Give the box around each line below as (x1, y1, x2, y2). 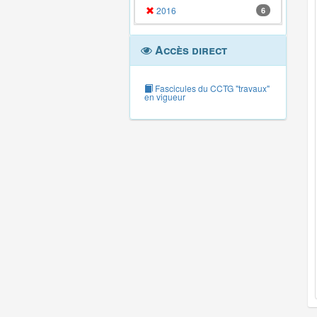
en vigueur (144, 91, 185, 103)
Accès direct (152, 42, 227, 58)
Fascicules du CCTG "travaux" (153, 82, 270, 94)
